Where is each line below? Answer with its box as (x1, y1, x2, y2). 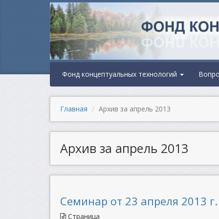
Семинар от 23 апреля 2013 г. (60, 194, 218, 208)
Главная (60, 104, 88, 113)
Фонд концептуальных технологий (62, 69, 179, 79)
